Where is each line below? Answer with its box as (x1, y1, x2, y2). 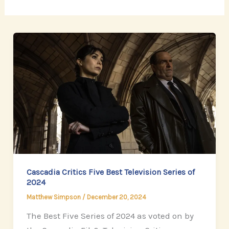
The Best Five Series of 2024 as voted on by (26, 210, 194, 221)
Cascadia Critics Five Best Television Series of (26, 167, 195, 177)
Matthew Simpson (26, 193, 82, 201)
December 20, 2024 (86, 193, 146, 201)
